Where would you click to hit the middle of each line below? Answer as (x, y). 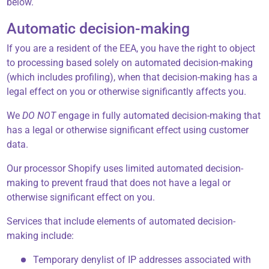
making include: (41, 236)
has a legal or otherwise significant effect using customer (128, 130)
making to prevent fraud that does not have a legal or (119, 183)
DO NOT (41, 116)
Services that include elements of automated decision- (121, 222)
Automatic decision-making (98, 29)
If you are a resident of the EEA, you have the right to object (131, 49)
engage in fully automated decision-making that (160, 116)
